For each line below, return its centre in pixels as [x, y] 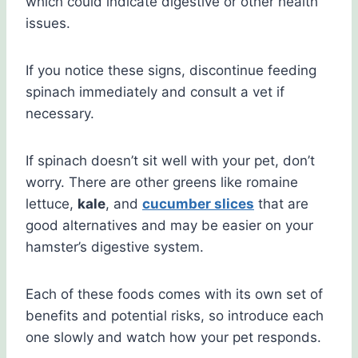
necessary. [60, 114]
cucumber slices [198, 204]
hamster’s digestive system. [115, 247]
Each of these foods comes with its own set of [174, 294]
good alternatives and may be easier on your [169, 226]
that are [281, 204]
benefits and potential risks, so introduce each [175, 316]
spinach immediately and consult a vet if [155, 92]
